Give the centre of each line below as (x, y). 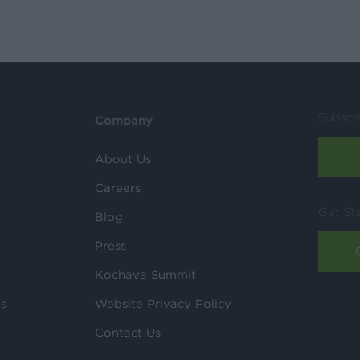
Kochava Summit (146, 274)
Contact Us (128, 332)
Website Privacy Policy (164, 303)
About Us (123, 159)
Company (124, 120)
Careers (118, 188)
